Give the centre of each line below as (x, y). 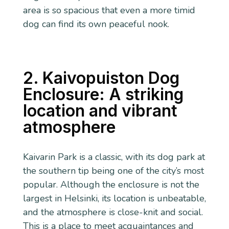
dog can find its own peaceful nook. (96, 24)
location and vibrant (100, 110)
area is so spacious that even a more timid (109, 10)
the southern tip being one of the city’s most (113, 170)
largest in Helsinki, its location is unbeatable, (114, 198)
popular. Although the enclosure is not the (111, 184)
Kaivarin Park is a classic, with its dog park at (114, 157)
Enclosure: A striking (103, 94)
